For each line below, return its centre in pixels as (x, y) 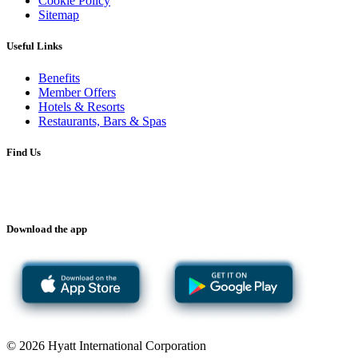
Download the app (47, 229)
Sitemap (59, 15)
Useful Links (34, 46)
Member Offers (77, 92)
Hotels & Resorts (82, 106)
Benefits (59, 78)
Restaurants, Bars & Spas (102, 121)
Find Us (24, 152)
